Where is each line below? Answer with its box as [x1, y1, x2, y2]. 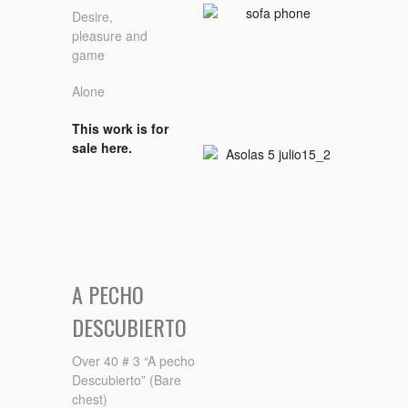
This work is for [72, 118, 168, 138]
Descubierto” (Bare [72, 371, 181, 390]
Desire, [72, 6, 113, 25]
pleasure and [72, 25, 148, 45]
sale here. [72, 138, 132, 157]
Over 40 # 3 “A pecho [72, 352, 195, 371]
